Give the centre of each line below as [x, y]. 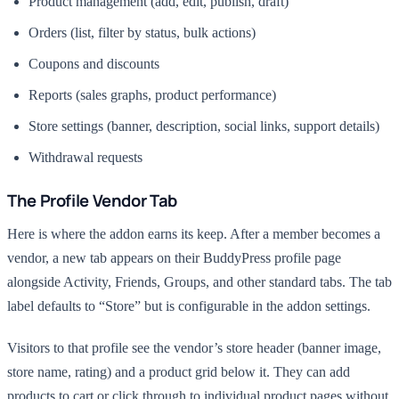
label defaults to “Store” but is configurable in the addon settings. [189, 306]
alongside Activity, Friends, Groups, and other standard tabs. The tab [199, 282]
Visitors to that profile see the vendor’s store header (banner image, [194, 348]
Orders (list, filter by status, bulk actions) [142, 33]
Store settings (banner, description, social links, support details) [204, 126]
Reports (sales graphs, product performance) [152, 95]
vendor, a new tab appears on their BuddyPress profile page [174, 258]
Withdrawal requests [85, 157]
